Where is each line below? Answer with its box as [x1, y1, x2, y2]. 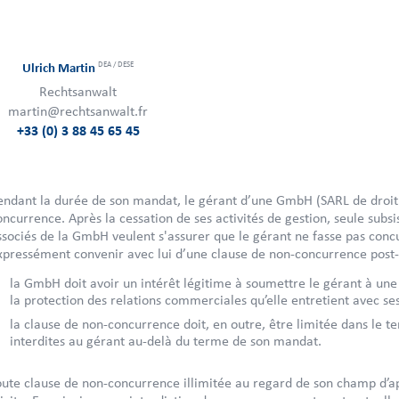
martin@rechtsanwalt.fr [8, 103, 149, 119]
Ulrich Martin [22, 61, 99, 76]
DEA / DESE [98, 60, 134, 69]
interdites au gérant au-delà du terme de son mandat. [9, 333, 322, 349]
